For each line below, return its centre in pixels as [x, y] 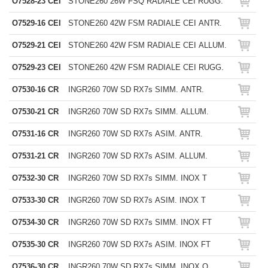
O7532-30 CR [35, 178]
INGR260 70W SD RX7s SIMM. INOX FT [140, 222]
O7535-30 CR [35, 244]
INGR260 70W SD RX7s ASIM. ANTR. [135, 134]
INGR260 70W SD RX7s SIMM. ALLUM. [138, 112]
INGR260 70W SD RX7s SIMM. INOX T [138, 178]
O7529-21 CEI [36, 45]
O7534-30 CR [35, 222]
